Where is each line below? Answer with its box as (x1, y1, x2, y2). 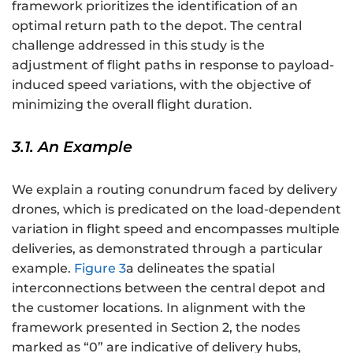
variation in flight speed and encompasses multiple (12, 221, 340, 236)
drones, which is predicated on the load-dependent (12, 201, 341, 217)
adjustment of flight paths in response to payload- (12, 57, 334, 72)
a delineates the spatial (126, 260, 275, 276)
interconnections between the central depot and (12, 280, 325, 295)
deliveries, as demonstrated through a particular (12, 240, 323, 256)
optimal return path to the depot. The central (12, 17, 302, 33)
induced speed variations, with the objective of (12, 76, 311, 92)
